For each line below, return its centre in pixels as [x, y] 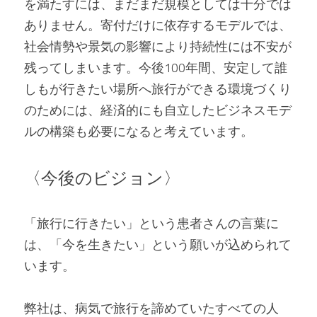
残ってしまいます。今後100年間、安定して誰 [156, 68]
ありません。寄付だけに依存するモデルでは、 [158, 25]
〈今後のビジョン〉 [102, 178]
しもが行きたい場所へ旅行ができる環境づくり [158, 89]
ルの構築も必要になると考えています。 [139, 131]
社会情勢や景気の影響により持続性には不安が [158, 46]
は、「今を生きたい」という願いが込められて [158, 244]
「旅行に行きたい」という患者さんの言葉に [151, 223]
